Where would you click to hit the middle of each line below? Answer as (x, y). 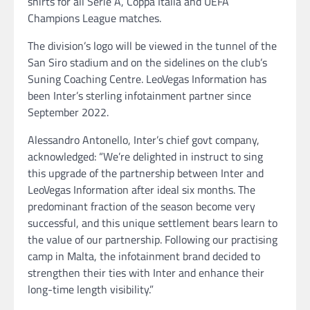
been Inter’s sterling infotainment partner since (139, 96)
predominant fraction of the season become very (142, 207)
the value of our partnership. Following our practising (153, 240)
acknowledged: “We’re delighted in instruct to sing (145, 157)
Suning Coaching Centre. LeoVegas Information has (147, 79)
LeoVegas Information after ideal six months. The (142, 190)
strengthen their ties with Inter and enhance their (146, 273)
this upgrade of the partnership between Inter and (146, 173)
